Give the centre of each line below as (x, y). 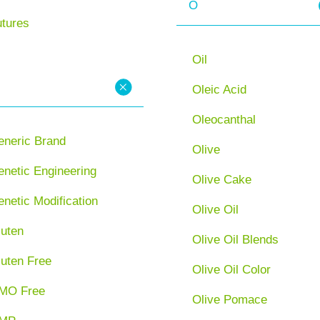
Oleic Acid (219, 89)
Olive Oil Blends (235, 239)
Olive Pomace (229, 299)
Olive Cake (221, 179)
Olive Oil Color (231, 269)
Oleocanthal (224, 119)
